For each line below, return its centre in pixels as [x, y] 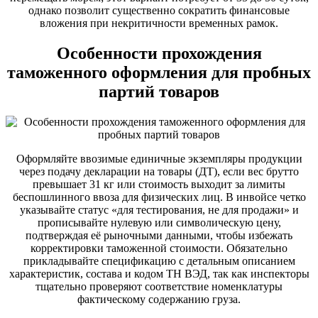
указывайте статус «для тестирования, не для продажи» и [159, 209]
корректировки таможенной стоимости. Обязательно [159, 248]
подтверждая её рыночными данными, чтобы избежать [159, 235]
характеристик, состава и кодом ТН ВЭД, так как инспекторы [159, 273]
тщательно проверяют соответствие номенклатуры [159, 286]
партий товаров [159, 91]
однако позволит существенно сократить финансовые [159, 10]
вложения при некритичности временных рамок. [159, 23]
